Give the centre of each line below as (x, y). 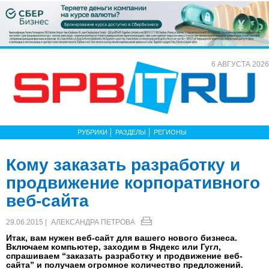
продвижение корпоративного (133, 183)
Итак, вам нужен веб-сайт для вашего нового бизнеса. (122, 237)
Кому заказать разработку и (123, 165)
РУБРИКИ (92, 132)
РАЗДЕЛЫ (131, 132)
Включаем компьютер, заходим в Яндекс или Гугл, (113, 246)
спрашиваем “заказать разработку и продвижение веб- (124, 255)
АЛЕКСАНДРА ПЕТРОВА (93, 222)
